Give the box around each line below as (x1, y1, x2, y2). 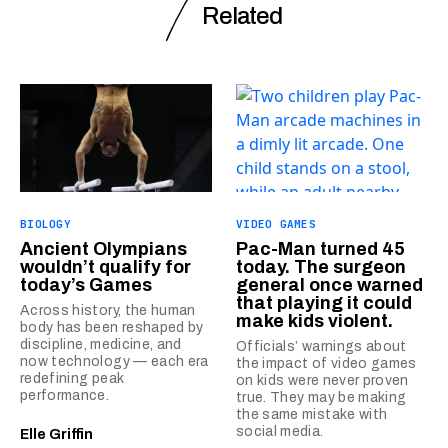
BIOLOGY (20, 216, 71, 231)
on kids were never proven (236, 372, 409, 388)
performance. (20, 387, 110, 403)
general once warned (236, 274, 423, 295)
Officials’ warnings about (236, 338, 407, 354)
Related (202, 2, 282, 29)
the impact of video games (236, 355, 417, 371)
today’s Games (20, 274, 152, 295)
